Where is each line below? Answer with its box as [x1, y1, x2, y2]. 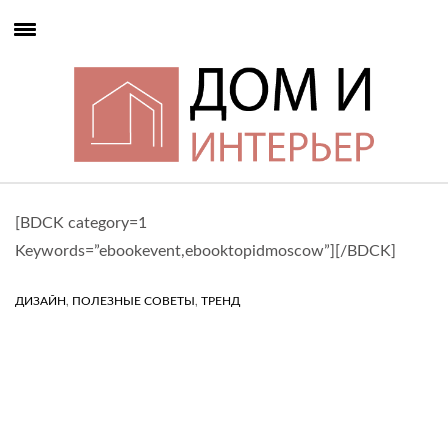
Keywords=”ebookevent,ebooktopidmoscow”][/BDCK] [15, 243, 396, 259]
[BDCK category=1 [15, 215, 147, 231]
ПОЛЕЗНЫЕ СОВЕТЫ [72, 295, 195, 307]
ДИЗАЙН [15, 295, 66, 307]
